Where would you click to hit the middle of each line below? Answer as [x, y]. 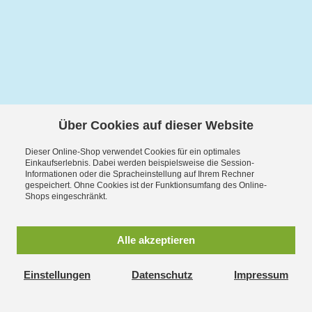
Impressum [261, 275]
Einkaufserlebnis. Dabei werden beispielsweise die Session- [139, 163]
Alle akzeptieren [156, 240]
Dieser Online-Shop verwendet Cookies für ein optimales [132, 152]
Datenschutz [162, 275]
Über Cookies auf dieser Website [156, 125]
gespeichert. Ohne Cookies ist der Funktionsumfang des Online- [146, 185]
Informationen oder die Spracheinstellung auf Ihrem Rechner [139, 174]
